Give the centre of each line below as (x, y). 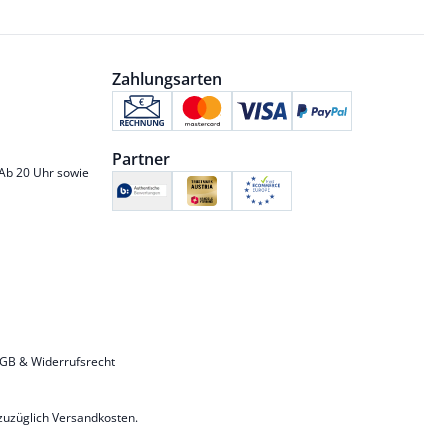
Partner (140, 158)
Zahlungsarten (166, 78)
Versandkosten (93, 417)
